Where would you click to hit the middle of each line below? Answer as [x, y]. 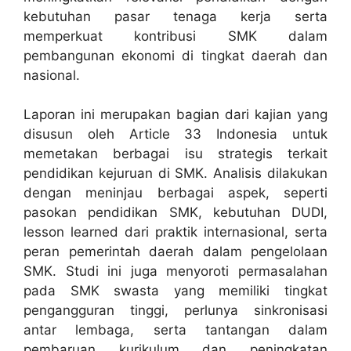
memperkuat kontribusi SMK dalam [175, 36]
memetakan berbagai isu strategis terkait [175, 154]
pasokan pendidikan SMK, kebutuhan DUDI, [175, 212]
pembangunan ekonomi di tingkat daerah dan [175, 55]
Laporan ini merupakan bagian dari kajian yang [175, 114]
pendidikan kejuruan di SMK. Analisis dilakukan [175, 173]
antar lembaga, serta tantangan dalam [175, 330]
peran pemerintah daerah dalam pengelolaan [175, 251]
